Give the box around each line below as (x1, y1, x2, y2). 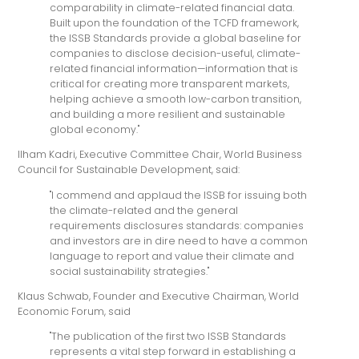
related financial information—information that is (50, 62, 299, 76)
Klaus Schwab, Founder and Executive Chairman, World (18, 289, 300, 304)
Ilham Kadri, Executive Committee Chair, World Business (18, 147, 303, 162)
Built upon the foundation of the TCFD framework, (50, 16, 300, 30)
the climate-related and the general (50, 203, 239, 217)
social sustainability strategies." (50, 264, 210, 278)
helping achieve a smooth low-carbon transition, (50, 92, 302, 107)
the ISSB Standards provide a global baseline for (50, 31, 302, 46)
